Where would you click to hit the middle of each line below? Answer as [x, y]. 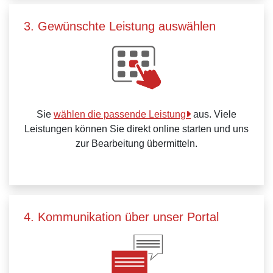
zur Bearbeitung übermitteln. [136, 144]
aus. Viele [214, 114]
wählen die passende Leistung [120, 114]
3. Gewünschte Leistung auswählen [120, 26]
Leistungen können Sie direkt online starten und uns [136, 129]
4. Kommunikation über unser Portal [121, 217]
